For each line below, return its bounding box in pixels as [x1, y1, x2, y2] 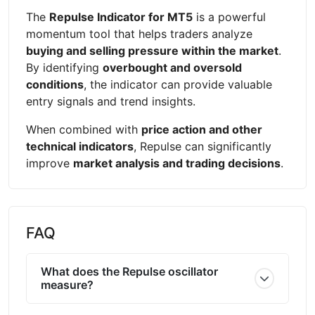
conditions [26, 77, 84, 91]
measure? [41, 277, 94, 292]
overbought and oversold [103, 60, 242, 75]
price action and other [141, 122, 262, 136]
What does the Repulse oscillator [41, 264, 218, 278]
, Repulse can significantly [134, 139, 271, 153]
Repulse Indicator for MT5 [49, 9, 193, 24]
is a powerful [193, 9, 266, 24]
